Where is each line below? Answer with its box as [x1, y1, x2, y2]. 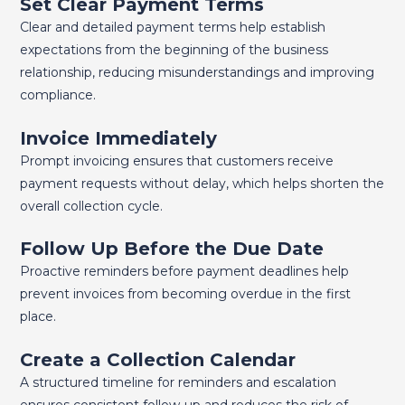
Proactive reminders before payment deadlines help [19, 263, 349, 280]
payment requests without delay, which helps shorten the [19, 174, 384, 192]
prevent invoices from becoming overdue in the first [19, 286, 351, 303]
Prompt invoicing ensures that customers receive [19, 152, 334, 169]
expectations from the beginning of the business [19, 42, 328, 59]
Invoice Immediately [19, 127, 217, 149]
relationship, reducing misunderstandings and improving [19, 64, 374, 81]
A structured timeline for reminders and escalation [19, 373, 336, 391]
